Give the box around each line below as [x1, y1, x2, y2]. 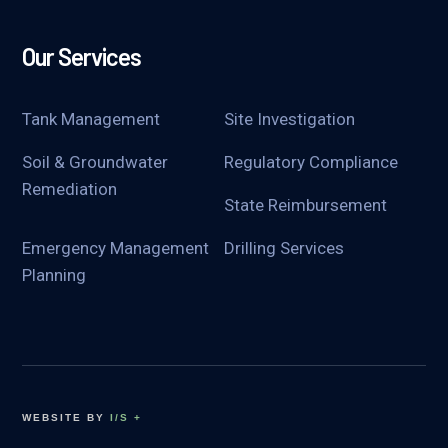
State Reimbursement [224, 194, 387, 215]
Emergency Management [22, 237, 210, 258]
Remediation [22, 178, 118, 199]
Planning [22, 264, 87, 285]
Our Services [22, 41, 142, 71]
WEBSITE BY [22, 412, 111, 424]
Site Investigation [224, 108, 355, 129]
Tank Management [22, 108, 161, 129]
